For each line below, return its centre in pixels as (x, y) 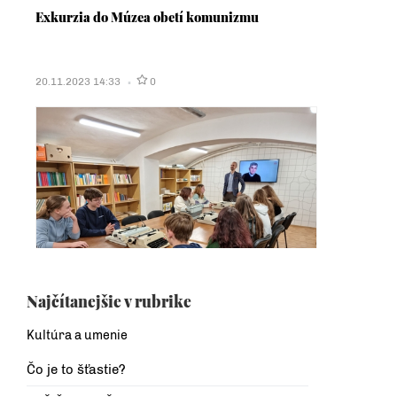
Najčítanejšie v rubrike (109, 301)
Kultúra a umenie (77, 336)
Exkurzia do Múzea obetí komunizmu (147, 17)
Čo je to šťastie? (76, 370)
